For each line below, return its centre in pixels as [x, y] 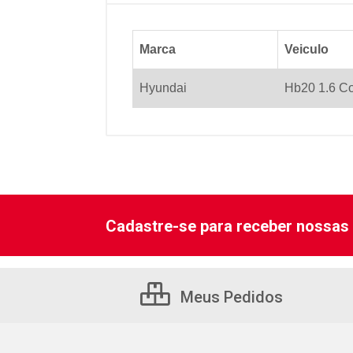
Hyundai [163, 88]
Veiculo [307, 49]
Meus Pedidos [230, 297]
